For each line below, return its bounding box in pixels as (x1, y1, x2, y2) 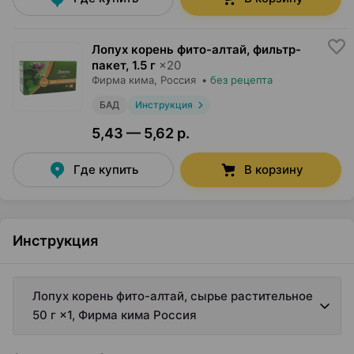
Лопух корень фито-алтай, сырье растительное (32, 288, 313, 303)
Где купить (73, 162, 138, 177)
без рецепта (210, 73, 273, 86)
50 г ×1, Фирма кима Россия (32, 307, 197, 322)
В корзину (243, 162, 303, 177)
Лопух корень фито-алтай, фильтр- (92, 42, 301, 57)
